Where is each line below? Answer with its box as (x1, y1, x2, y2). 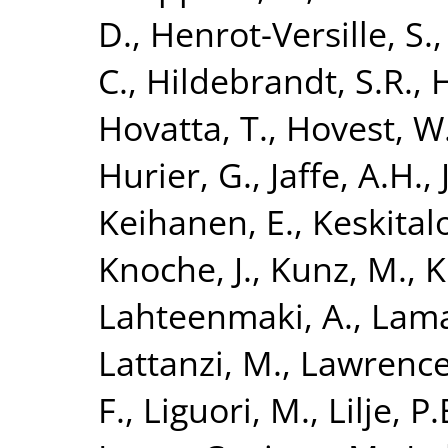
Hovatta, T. (98, 103, 268, 151)
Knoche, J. (98, 244, 252, 292)
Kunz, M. (270, 244, 407, 292)
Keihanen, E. (98, 197, 294, 245)
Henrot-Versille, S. (150, 9, 433, 57)
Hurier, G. (98, 150, 252, 198)
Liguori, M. (143, 385, 310, 433)
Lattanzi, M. (98, 338, 282, 386)
